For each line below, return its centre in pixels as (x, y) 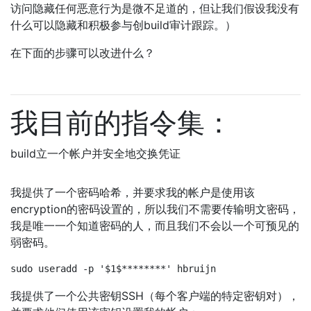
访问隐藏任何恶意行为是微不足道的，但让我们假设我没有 (155, 8)
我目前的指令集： (121, 123)
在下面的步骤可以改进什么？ (83, 53)
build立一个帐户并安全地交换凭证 (95, 153)
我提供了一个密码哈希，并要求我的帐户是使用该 (133, 192)
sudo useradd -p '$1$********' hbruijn (113, 269)
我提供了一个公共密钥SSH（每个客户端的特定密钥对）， (155, 296)
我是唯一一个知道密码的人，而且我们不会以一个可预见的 (155, 226)
